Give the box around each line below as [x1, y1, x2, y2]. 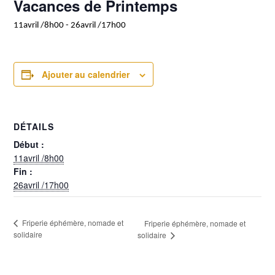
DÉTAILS [14, 120, 55, 133]
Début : [14, 138, 45, 150]
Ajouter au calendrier [42, 68, 130, 80]
